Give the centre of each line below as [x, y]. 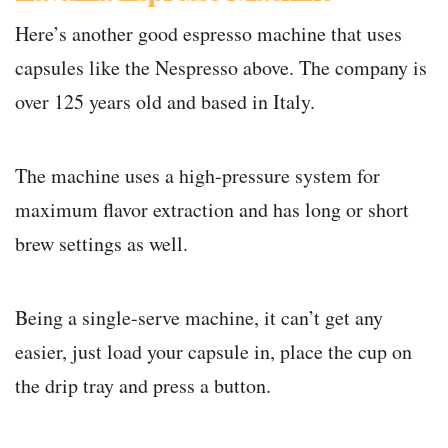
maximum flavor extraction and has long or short [212, 210]
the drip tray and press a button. [143, 386]
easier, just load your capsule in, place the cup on [213, 352]
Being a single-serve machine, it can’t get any [199, 318]
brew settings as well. [101, 244]
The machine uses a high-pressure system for [197, 176]
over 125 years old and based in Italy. [165, 102]
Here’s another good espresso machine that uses [208, 34]
